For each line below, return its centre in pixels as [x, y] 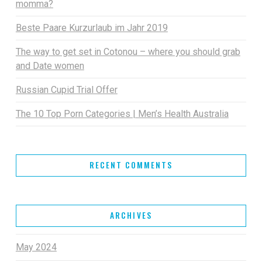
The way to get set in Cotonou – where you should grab [128, 52]
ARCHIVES [131, 215]
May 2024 [36, 247]
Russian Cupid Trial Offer [66, 90]
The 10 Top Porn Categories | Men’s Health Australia [122, 114]
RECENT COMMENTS [131, 165]
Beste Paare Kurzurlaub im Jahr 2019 [92, 28]
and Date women [50, 66]
